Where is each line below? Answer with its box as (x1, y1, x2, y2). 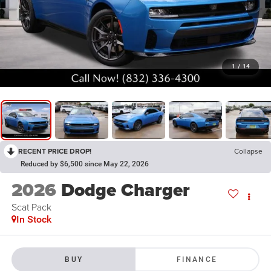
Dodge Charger (60, 177, 190, 204)
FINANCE (176, 255, 218, 264)
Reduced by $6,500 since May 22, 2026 (21, 160, 149, 169)
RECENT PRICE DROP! (18, 146, 91, 157)
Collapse (234, 146, 263, 157)
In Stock (16, 214, 51, 226)
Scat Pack (11, 200, 51, 214)
